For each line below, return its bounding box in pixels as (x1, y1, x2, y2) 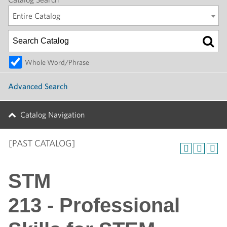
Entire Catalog (13, 11, 60, 21)
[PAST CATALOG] (9, 138, 75, 148)
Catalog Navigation (20, 110, 85, 120)
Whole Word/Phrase (25, 57, 89, 66)
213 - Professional (8, 194, 180, 216)
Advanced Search (8, 81, 67, 91)
